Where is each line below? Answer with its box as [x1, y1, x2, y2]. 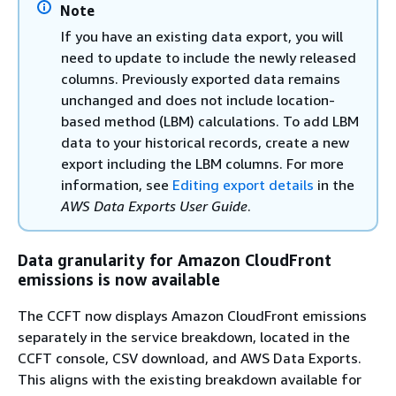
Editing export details [172, 175, 314, 194]
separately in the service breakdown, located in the [18, 328, 350, 346]
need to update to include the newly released [61, 48, 356, 66]
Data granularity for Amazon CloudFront [18, 250, 331, 270]
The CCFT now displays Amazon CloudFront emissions [18, 307, 367, 325]
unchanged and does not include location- [61, 90, 335, 109]
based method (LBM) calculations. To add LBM [61, 111, 359, 130]
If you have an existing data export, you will [61, 27, 343, 45]
